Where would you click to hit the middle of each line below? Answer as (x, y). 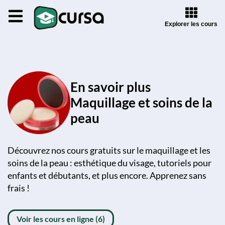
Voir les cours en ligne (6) (61, 219)
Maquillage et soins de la (141, 102)
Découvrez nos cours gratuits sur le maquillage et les (109, 150)
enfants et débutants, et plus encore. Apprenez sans (107, 175)
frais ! (19, 188)
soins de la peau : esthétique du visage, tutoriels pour (109, 163)
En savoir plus (110, 87)
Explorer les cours (191, 24)
